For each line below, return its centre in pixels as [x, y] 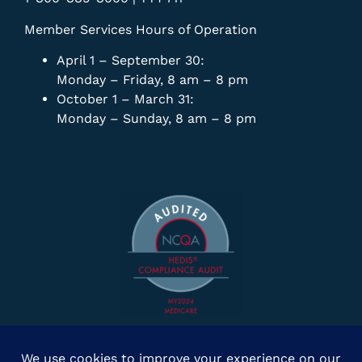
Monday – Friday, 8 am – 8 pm [152, 80]
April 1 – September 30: [130, 61]
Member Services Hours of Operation [141, 29]
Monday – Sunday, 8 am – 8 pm [156, 119]
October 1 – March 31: [125, 99]
